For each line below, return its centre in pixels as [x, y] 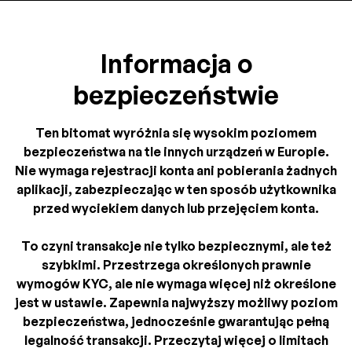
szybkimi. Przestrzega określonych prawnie [176, 265]
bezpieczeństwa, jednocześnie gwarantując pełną [176, 322]
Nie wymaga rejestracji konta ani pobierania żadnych [176, 171]
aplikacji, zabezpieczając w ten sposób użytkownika [176, 190]
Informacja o [176, 64]
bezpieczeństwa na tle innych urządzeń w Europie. [176, 152]
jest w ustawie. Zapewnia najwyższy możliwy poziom [176, 303]
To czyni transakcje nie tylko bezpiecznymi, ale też [176, 246]
